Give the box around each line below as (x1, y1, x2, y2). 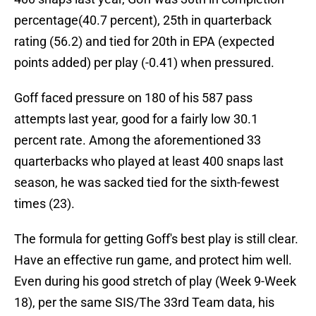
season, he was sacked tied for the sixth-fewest (14, 175, 279, 190)
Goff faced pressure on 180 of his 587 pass (14, 90, 253, 106)
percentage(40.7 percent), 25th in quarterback (14, 13, 272, 28)
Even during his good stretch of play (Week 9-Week (14, 274, 296, 289)
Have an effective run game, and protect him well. (14, 253, 292, 268)
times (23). (14, 196, 75, 212)
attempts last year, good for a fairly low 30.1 (14, 111, 258, 127)
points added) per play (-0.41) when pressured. (14, 55, 274, 71)
